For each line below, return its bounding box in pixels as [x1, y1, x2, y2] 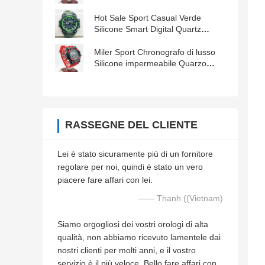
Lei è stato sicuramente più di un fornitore [57, 149, 213, 159]
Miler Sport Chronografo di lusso [94, 47, 215, 57]
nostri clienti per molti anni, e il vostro [57, 245, 196, 256]
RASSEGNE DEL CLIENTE [65, 119, 198, 131]
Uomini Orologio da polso [94, 70, 189, 80]
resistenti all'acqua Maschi [94, 1, 192, 11]
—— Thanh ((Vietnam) [138, 193, 223, 203]
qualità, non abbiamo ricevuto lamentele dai [57, 232, 221, 243]
